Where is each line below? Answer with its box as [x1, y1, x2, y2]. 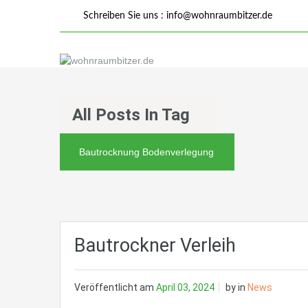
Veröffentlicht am [74, 282, 156, 294]
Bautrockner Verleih [74, 234, 236, 257]
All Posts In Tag [72, 105, 190, 125]
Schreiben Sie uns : [80, 11, 166, 21]
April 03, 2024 [156, 282, 214, 294]
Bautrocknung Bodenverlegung [79, 146, 214, 158]
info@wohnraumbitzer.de [166, 11, 272, 21]
